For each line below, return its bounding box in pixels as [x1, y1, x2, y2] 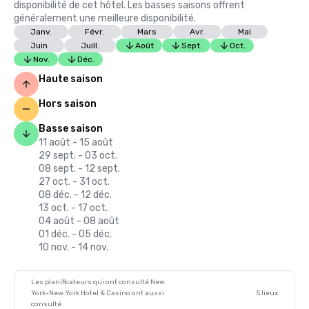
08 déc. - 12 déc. [39, 189, 112, 201]
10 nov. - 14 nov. [39, 241, 108, 253]
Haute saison [39, 73, 103, 85]
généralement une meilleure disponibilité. [14, 12, 196, 24]
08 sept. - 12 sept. [39, 163, 120, 175]
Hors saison [39, 98, 97, 110]
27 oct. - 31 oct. [39, 176, 110, 188]
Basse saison [39, 123, 103, 134]
